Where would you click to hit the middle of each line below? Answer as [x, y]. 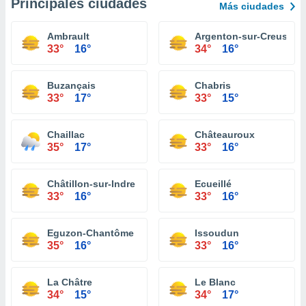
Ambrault [68, 36]
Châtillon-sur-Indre [91, 184]
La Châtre [70, 282]
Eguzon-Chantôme [91, 233]
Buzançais [71, 85]
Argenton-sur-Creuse [244, 36]
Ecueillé [213, 184]
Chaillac [66, 135]
